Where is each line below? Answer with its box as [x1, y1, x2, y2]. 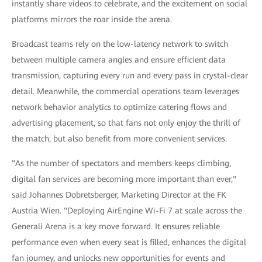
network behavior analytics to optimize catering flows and [12, 102, 227, 112]
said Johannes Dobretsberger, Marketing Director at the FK [12, 190, 226, 200]
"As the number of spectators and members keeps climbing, [12, 158, 231, 168]
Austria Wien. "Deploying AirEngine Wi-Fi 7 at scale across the [12, 206, 242, 216]
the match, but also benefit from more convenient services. [12, 134, 227, 144]
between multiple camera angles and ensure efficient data [12, 55, 226, 65]
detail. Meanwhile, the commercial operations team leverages [12, 87, 239, 96]
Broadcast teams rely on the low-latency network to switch [12, 39, 228, 49]
